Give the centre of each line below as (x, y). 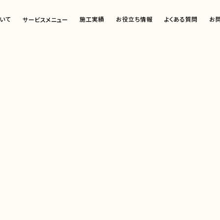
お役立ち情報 (134, 19)
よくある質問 (181, 19)
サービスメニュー (45, 19)
